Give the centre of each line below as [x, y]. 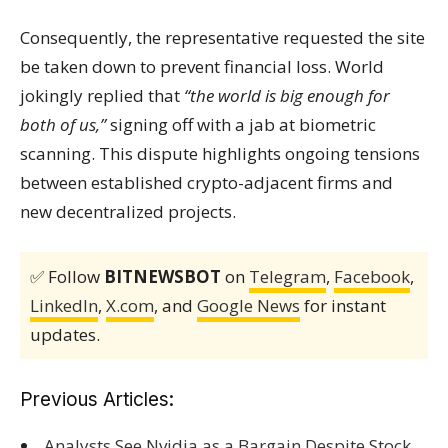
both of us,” [63, 124]
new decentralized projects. [128, 211]
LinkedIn [64, 305]
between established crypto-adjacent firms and [206, 182]
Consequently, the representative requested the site [222, 37]
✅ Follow [67, 276]
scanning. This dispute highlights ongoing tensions [220, 153]
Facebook [372, 276]
